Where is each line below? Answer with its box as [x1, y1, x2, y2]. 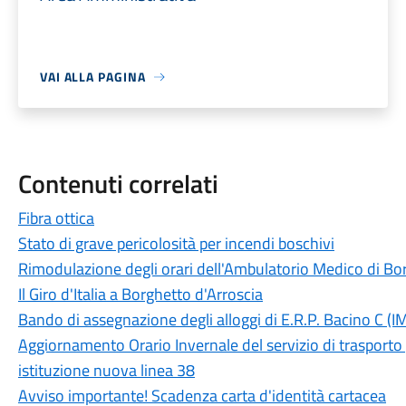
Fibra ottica [17, 206, 94, 230]
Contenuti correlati [17, 164, 218, 203]
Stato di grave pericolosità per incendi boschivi [17, 231, 334, 256]
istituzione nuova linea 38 [17, 358, 195, 382]
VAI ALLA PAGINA [39, 67, 146, 86]
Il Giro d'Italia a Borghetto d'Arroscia [17, 282, 263, 306]
